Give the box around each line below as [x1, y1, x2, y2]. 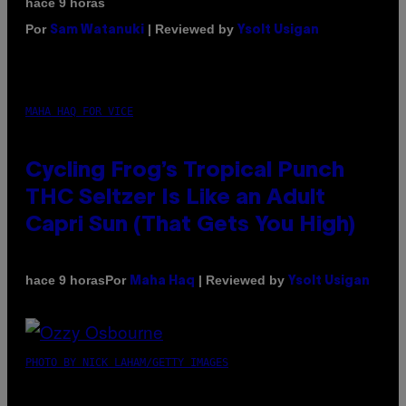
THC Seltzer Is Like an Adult [25, 188, 325, 208]
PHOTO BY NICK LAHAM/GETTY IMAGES [25, 355, 228, 369]
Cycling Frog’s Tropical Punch [25, 160, 344, 181]
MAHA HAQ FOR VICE [25, 104, 133, 118]
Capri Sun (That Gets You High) [25, 215, 355, 236]
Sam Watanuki [50, 24, 144, 36]
